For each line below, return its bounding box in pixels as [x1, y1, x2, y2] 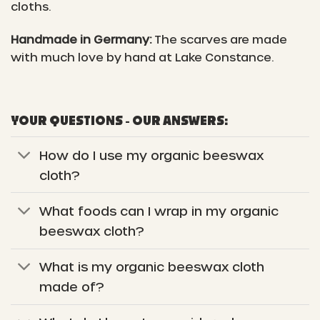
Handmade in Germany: [11, 31, 154, 46]
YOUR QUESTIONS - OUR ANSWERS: [11, 116, 228, 128]
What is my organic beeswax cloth [39, 259, 265, 274]
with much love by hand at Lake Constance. [11, 49, 274, 64]
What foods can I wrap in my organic [39, 202, 279, 218]
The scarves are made [154, 31, 287, 46]
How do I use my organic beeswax [39, 146, 264, 162]
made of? [39, 279, 104, 294]
